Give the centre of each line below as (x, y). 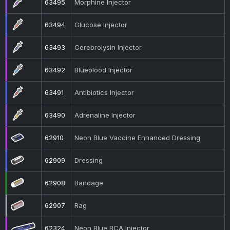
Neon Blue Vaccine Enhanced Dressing (138, 138)
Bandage (89, 183)
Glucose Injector (101, 25)
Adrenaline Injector (105, 115)
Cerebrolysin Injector (108, 47)
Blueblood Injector (104, 70)
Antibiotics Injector (104, 92)
